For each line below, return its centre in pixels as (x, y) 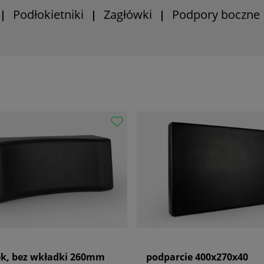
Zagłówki (128, 15)
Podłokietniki (48, 15)
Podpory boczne (216, 15)
